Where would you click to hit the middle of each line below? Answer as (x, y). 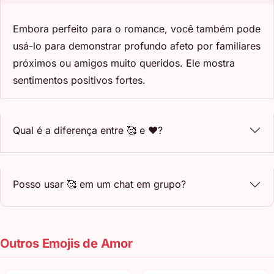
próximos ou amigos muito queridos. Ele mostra (124, 63)
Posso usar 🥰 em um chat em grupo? (99, 184)
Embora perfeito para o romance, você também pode (137, 28)
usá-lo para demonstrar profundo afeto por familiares (137, 46)
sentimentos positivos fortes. (79, 80)
